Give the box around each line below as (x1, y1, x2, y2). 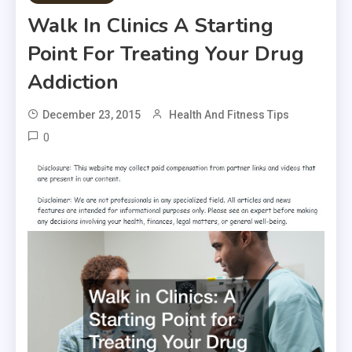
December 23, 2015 (42, 108, 141, 121)
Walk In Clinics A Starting (27, 12, 273, 39)
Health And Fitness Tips (169, 108, 289, 121)
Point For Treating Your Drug (27, 40, 304, 68)
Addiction (27, 68, 119, 96)
